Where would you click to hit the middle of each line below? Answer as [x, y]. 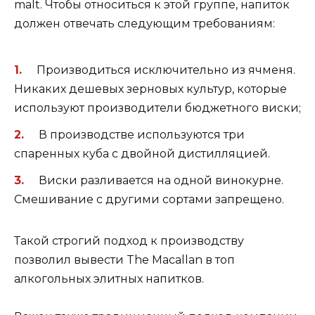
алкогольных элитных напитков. [109, 279]
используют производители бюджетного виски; [157, 108]
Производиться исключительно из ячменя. [166, 70]
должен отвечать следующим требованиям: [144, 24]
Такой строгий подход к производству [129, 241]
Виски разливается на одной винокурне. [161, 181]
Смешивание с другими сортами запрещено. [149, 200]
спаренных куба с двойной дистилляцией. [142, 153]
